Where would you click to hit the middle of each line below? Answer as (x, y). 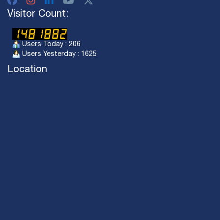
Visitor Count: (38, 15)
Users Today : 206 (50, 45)
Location (27, 70)
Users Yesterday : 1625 (58, 55)
